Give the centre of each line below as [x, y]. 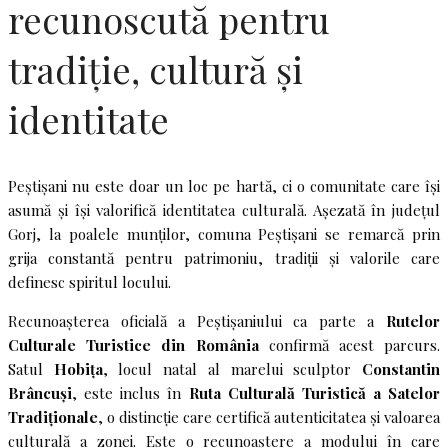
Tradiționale [53, 416]
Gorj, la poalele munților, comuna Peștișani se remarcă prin [224, 233]
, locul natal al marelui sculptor [232, 368]
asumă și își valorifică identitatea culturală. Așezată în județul [224, 209]
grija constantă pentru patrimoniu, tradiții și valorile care [224, 257]
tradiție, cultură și [155, 68]
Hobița [78, 368]
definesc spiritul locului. [89, 281]
